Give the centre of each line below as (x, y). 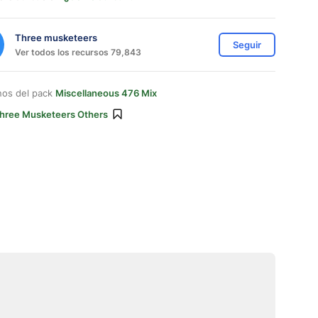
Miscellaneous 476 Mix (106, 93)
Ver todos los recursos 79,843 (78, 52)
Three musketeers (56, 37)
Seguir (247, 45)
